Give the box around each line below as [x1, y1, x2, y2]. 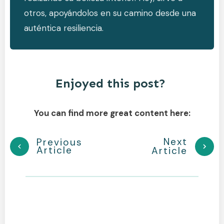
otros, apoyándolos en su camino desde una [24, 7, 196, 18]
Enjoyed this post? [55, 75, 169, 90]
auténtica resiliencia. [24, 22, 103, 33]
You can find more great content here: [33, 107, 190, 118]
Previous [36, 135, 82, 148]
